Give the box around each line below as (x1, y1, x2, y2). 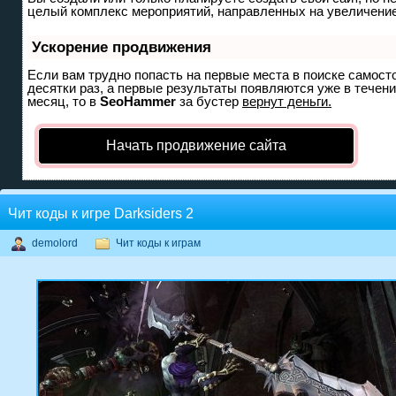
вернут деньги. (242, 94, 331, 109)
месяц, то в (27, 94, 100, 109)
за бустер (176, 94, 242, 109)
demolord (32, 237, 78, 249)
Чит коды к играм (116, 237, 201, 249)
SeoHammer (100, 94, 176, 109)
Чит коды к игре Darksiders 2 (8, 206, 194, 221)
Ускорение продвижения (32, 39, 211, 56)
